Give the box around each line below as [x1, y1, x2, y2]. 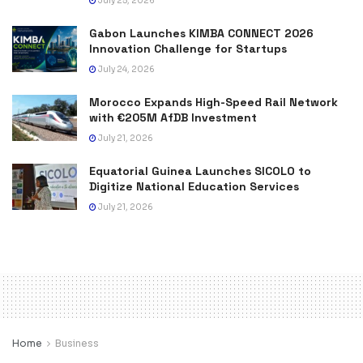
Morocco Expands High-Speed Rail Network [89, 94, 338, 109]
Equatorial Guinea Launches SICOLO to [89, 163, 311, 178]
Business [55, 336, 99, 349]
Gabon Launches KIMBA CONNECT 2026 [89, 25, 314, 41]
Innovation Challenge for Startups [89, 41, 287, 56]
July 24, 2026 [96, 63, 155, 75]
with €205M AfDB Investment [89, 109, 257, 125]
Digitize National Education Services [89, 178, 299, 194]
